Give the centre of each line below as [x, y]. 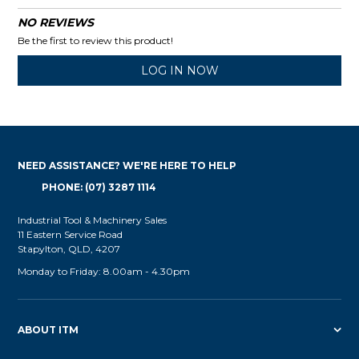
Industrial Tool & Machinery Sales [93, 220]
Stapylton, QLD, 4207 [69, 248]
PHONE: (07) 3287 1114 [99, 187]
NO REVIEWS [56, 22]
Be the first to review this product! [96, 40]
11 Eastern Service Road [71, 234]
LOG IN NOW [179, 70]
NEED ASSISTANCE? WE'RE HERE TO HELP [127, 165]
